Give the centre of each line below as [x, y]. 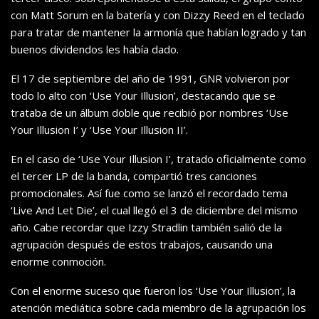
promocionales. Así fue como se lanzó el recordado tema [149, 193]
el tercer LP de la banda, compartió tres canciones [134, 176]
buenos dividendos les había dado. [95, 49]
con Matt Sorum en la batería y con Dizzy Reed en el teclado [158, 15]
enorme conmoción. [58, 262]
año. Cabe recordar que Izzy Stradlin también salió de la [146, 228]
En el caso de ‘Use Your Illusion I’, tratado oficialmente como [158, 159]
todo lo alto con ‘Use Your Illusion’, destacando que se [143, 96]
